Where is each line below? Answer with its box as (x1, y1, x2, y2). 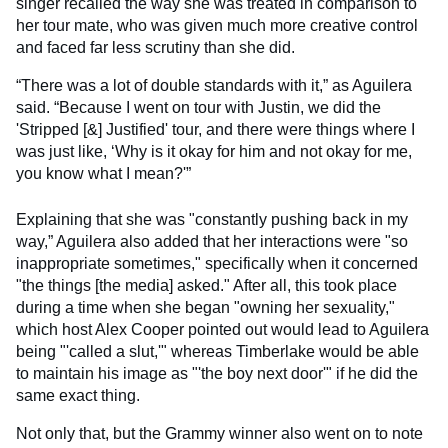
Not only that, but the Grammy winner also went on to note (16, 425, 423, 443)
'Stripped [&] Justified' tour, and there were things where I (16, 121, 415, 139)
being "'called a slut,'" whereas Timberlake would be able (16, 343, 419, 361)
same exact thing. (16, 387, 140, 405)
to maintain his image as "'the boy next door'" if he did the (16, 365, 418, 383)
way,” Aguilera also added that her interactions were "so (16, 233, 408, 251)
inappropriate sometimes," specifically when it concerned (16, 255, 418, 273)
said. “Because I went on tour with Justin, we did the (16, 99, 381, 117)
